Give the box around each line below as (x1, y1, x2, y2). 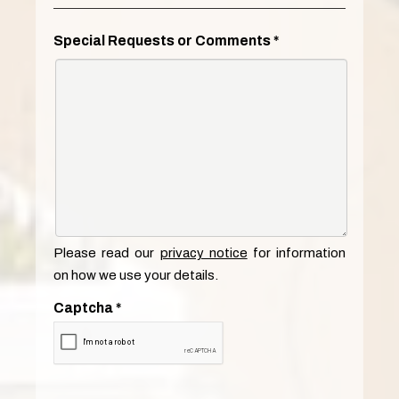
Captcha (53, 299, 113, 315)
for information (247, 245, 346, 260)
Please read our (53, 245, 160, 260)
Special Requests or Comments (53, 32, 271, 48)
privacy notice (159, 245, 248, 260)
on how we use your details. (53, 267, 218, 282)
